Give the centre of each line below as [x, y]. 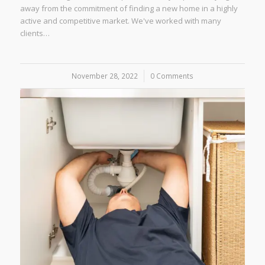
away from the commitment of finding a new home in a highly [129, 9]
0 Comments [172, 76]
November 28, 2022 [104, 76]
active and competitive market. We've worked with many [120, 21]
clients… [35, 33]
